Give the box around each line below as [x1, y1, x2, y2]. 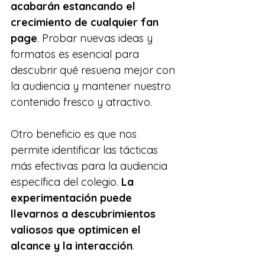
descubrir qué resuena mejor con [11, 63, 178, 77]
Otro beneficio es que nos [11, 127, 140, 141]
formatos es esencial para [11, 47, 142, 61]
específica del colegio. [11, 174, 118, 189]
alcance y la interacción [11, 238, 132, 253]
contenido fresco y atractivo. [11, 95, 152, 109]
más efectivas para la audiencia [11, 159, 170, 173]
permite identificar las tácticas [11, 143, 161, 157]
